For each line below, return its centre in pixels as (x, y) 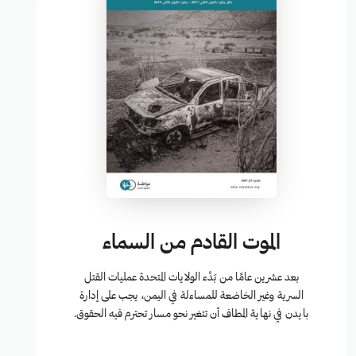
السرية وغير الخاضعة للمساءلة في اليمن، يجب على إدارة (191, 296)
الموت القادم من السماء (191, 244)
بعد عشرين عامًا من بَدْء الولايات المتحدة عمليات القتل (191, 278)
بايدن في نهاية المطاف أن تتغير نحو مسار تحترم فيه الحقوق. (192, 315)
